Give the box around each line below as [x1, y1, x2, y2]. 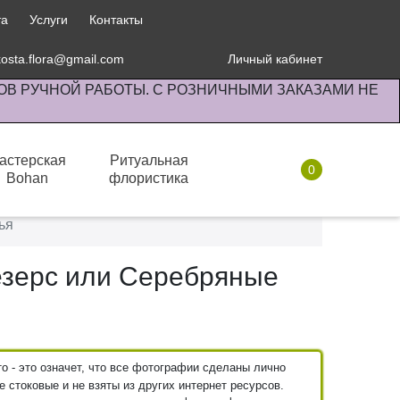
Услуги [29, 12, 68, 27]
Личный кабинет [228, 52, 322, 66]
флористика [109, 171, 189, 186]
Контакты [88, 12, 143, 27]
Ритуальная [109, 153, 188, 168]
